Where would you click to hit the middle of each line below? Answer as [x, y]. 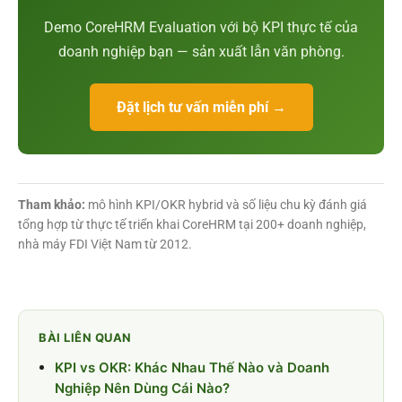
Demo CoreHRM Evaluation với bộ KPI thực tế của [201, 27]
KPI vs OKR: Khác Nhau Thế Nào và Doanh [192, 367]
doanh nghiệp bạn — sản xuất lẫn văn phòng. [201, 51]
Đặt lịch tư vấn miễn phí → [201, 107]
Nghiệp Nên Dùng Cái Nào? [142, 388]
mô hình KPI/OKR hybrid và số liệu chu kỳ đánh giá [226, 204]
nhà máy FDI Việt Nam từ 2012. [105, 244]
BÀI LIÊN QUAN [85, 337]
